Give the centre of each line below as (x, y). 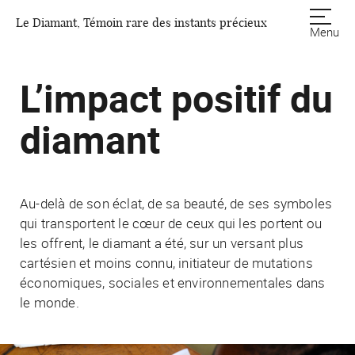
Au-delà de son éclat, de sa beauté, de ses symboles (176, 203)
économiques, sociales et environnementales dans (173, 282)
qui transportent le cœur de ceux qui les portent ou (171, 223)
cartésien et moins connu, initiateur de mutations (166, 263)
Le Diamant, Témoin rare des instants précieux (141, 23)
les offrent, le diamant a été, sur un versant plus (162, 243)
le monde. (50, 302)
